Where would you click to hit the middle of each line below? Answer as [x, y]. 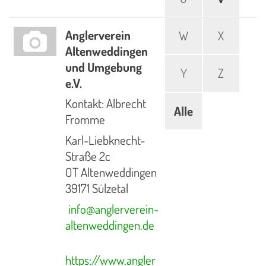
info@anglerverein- [114, 209]
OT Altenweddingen [111, 172]
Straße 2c [88, 156]
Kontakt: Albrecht [106, 104]
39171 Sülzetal [97, 189]
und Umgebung [104, 67]
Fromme [85, 120]
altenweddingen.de [110, 225]
